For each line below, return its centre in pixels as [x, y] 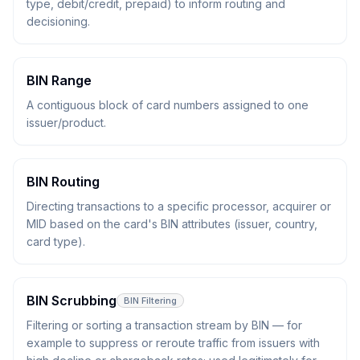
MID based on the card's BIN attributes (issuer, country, [172, 224]
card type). [56, 241]
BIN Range [59, 80]
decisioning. [58, 21]
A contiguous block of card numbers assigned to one [168, 105]
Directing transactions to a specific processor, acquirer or [179, 206]
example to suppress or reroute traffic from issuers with [173, 343]
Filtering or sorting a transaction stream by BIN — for [164, 325]
